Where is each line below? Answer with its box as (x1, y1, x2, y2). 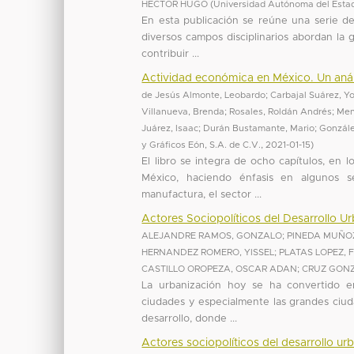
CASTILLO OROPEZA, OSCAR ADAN (141, 264, 298, 273)
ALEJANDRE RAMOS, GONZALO (141, 231, 283, 240)
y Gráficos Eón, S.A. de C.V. (141, 140, 262, 149)
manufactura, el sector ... (141, 189, 262, 200)
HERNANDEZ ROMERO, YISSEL (141, 247, 275, 257)
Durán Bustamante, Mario (203, 123, 315, 133)
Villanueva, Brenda (141, 107, 225, 116)
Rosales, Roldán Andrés (229, 107, 333, 116)
